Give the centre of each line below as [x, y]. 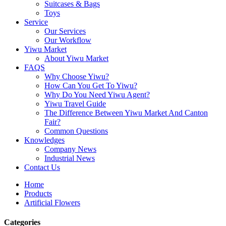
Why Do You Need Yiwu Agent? [97, 95]
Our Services [65, 31]
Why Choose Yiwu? [77, 76]
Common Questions [76, 131]
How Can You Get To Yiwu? [91, 86]
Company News [70, 149]
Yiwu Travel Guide [75, 104]
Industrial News [70, 158]
